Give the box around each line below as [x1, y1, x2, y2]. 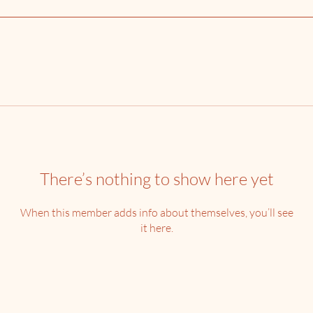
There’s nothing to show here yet [39, 168, 274, 189]
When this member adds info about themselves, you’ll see [20, 205, 293, 219]
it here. [140, 220, 173, 235]
